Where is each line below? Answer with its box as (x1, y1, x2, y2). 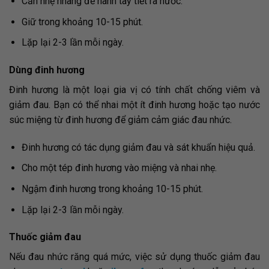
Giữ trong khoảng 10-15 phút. (21, 16, 143, 28)
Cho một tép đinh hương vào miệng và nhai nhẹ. (21, 162, 217, 174)
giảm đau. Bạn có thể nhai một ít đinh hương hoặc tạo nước (9, 99, 260, 111)
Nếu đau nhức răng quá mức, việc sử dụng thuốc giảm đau (9, 251, 260, 263)
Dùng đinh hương (9, 64, 85, 76)
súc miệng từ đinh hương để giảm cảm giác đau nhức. (9, 114, 232, 126)
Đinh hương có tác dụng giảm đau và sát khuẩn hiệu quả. (21, 141, 255, 153)
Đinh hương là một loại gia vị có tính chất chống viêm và (9, 84, 260, 96)
